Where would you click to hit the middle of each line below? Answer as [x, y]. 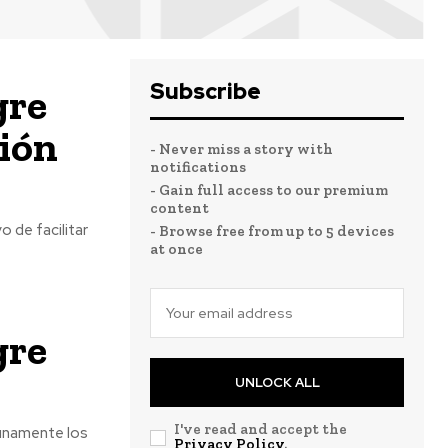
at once [176, 249]
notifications [198, 167]
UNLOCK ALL [277, 382]
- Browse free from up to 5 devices [272, 231]
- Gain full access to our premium [269, 190]
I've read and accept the [260, 429]
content [179, 208]
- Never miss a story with [241, 149]
